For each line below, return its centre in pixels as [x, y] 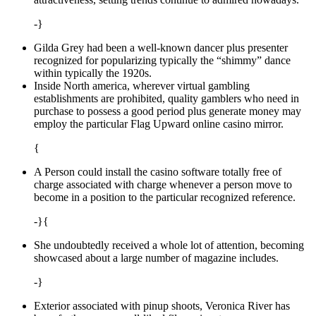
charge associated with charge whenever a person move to [163, 185]
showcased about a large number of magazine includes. [156, 258]
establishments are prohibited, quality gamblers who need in [166, 99]
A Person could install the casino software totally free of [158, 172]
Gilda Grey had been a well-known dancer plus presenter [161, 48]
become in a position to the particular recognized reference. [165, 197]
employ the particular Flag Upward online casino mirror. [159, 124]
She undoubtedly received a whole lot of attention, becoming [169, 245]
